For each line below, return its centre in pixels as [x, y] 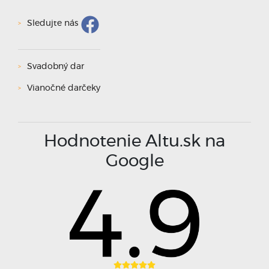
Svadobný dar [56, 66]
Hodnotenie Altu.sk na [134, 141]
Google [134, 161]
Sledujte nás [53, 24]
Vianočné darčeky [64, 88]
